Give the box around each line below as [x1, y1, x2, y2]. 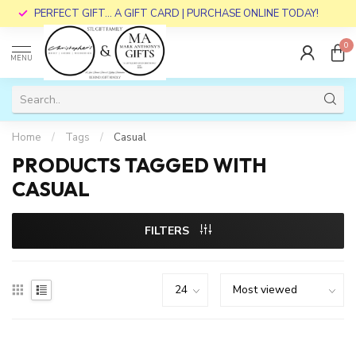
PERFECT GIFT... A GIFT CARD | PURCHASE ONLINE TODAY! [34, 6, 319, 21]
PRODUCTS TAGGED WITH [12, 153, 267, 178]
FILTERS [145, 223, 192, 238]
